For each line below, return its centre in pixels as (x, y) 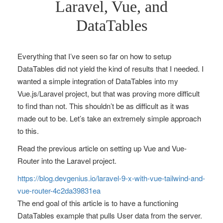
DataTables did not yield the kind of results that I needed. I (111, 68)
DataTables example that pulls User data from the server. (110, 215)
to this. (28, 131)
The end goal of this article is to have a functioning (98, 203)
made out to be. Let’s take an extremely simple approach (109, 118)
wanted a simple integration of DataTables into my (98, 81)
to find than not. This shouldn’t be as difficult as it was (103, 106)
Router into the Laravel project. (67, 161)
